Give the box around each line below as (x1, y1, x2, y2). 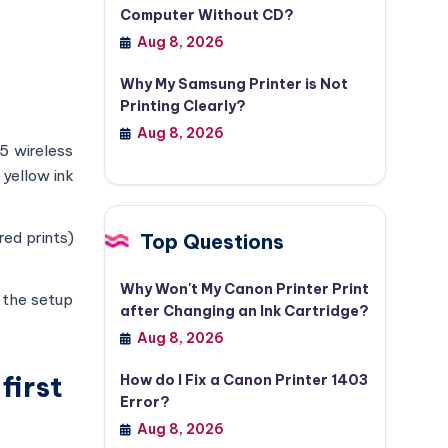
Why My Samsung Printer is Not (119, 75, 348, 93)
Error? (119, 393, 170, 411)
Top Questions (139, 229, 284, 254)
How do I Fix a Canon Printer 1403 (119, 371, 368, 389)
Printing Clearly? (119, 97, 246, 115)
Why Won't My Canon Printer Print (119, 280, 369, 298)
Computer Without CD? (119, 6, 294, 24)
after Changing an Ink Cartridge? (119, 302, 369, 320)
